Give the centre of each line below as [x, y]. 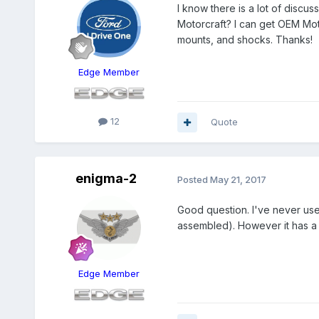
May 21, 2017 [238, 179]
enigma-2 [106, 179]
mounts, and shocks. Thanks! [245, 40]
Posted [193, 179]
